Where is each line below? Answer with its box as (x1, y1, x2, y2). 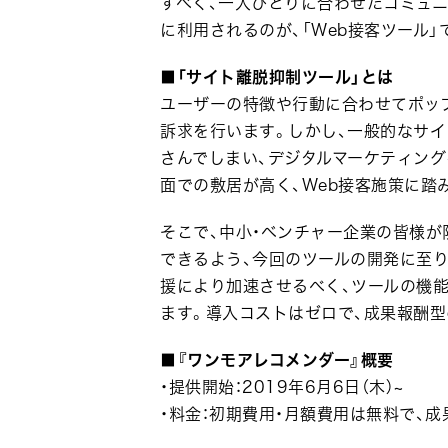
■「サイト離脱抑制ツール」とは (160, 64, 394, 89)
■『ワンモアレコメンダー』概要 (160, 347, 394, 372)
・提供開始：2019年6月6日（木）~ (160, 374, 404, 399)
